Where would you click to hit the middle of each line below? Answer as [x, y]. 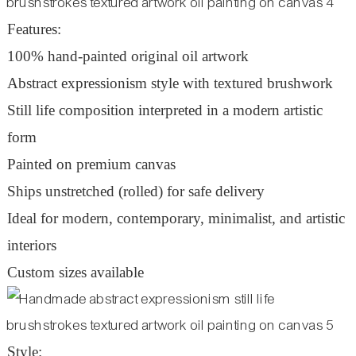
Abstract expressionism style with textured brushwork [170, 83]
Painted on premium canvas [91, 164]
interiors [31, 245]
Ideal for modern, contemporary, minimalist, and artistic [176, 218]
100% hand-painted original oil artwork [128, 56]
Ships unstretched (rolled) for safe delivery [135, 191]
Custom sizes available [75, 272]
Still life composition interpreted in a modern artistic [164, 110]
